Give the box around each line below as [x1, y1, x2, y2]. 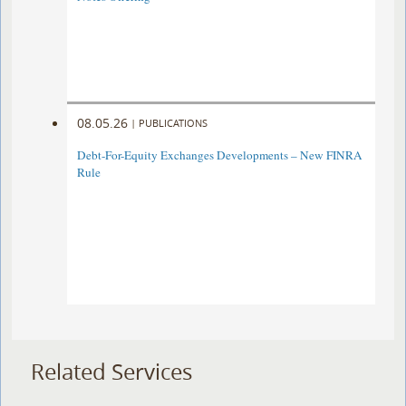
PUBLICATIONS [139, 115, 208, 130]
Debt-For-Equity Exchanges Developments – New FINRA [77, 147, 363, 164]
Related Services [31, 357, 193, 387]
